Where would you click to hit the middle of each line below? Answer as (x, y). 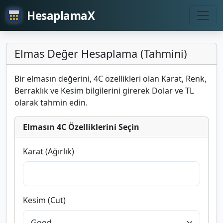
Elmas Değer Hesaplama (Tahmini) (101, 54)
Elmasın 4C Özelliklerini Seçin (81, 127)
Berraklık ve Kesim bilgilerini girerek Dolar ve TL (104, 91)
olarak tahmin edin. (51, 103)
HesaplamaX (61, 15)
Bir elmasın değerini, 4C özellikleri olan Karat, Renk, (111, 79)
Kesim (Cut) (44, 200)
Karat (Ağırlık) (49, 152)
